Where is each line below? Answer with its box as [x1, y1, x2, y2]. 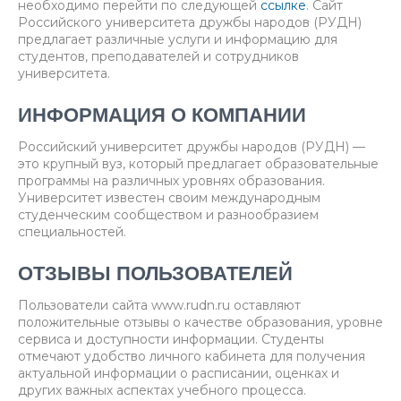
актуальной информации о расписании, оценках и [18, 365, 339, 382]
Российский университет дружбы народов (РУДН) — [18, 139, 365, 156]
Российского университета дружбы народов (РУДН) [18, 14, 362, 31]
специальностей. [18, 224, 126, 241]
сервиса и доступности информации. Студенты [18, 331, 324, 348]
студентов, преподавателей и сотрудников [18, 48, 299, 65]
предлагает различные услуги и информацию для [18, 31, 337, 48]
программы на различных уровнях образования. [18, 173, 325, 190]
